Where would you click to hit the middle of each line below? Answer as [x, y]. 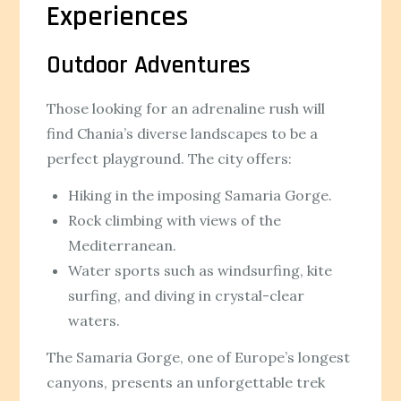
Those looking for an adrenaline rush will [186, 108]
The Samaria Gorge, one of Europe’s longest [199, 357]
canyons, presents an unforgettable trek [186, 382]
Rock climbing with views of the [175, 220]
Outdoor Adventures [149, 65]
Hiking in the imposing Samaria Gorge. [200, 195]
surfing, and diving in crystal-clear [187, 295]
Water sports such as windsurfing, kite [200, 270]
